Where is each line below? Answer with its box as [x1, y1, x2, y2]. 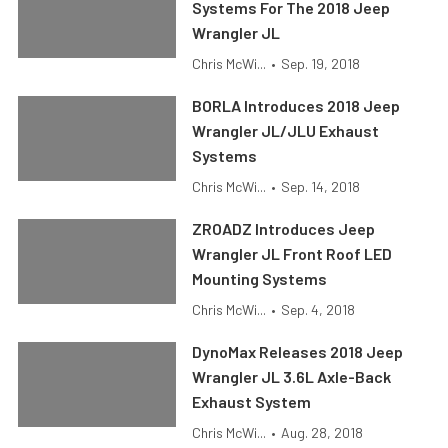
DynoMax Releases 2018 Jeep [192, 342, 404, 361]
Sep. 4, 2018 [281, 301, 356, 318]
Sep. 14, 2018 [281, 178, 361, 195]
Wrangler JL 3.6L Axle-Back [192, 367, 392, 386]
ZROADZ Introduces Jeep [192, 219, 376, 238]
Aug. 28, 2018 [281, 424, 364, 441]
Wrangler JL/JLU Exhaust [192, 121, 380, 140]
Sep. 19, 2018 [281, 55, 361, 72]
